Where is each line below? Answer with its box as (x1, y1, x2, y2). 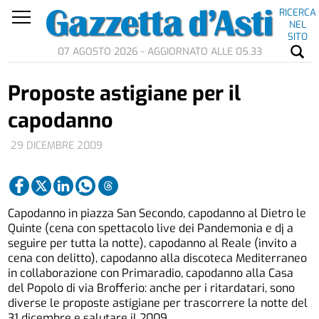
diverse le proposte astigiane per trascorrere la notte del (8, 296, 308, 311)
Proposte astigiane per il (8, 80, 241, 108)
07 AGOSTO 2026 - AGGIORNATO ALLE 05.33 (57, 45, 262, 59)
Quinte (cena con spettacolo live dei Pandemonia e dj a (8, 221, 294, 236)
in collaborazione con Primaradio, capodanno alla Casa (8, 266, 294, 281)
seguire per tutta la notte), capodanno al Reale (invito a (8, 236, 298, 251)
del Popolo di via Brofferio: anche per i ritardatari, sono (8, 281, 296, 296)
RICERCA (278, 6, 316, 19)
